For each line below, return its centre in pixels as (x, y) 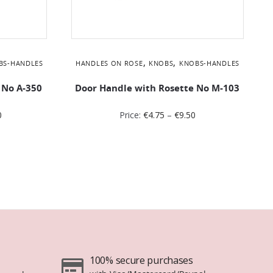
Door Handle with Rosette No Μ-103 (158, 88)
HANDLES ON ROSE (109, 63)
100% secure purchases (141, 260)
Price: (131, 115)
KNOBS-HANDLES (209, 63)
